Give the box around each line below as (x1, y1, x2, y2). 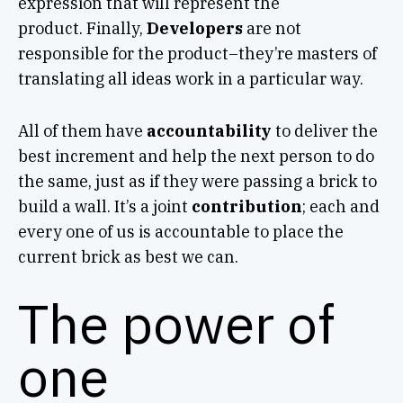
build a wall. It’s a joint (17, 195, 192, 217)
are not (246, 17, 301, 39)
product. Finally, (17, 17, 147, 39)
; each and (301, 195, 380, 217)
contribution (191, 195, 302, 217)
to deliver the (271, 120, 378, 141)
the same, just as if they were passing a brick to (17, 170, 377, 192)
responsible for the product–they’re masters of (17, 42, 377, 64)
